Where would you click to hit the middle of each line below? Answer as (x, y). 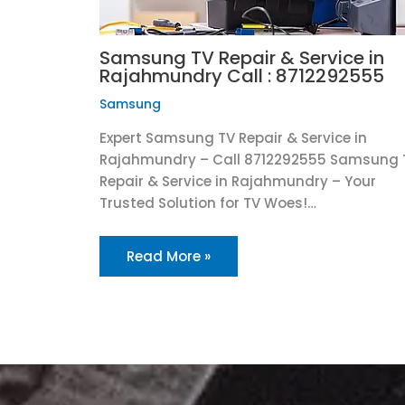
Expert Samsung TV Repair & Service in (233, 137)
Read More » (168, 256)
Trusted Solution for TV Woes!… (207, 202)
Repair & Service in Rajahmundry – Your (237, 181)
